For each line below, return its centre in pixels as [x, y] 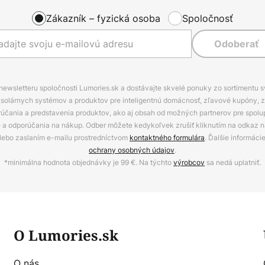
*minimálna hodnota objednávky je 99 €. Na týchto [89, 162]
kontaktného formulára [167, 138]
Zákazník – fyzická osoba [103, 18]
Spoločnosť [208, 18]
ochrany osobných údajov [132, 150]
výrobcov [189, 162]
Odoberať [236, 44]
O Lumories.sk [66, 236]
